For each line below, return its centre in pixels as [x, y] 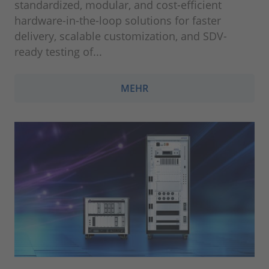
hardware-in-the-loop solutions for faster [118, 20]
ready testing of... [58, 51]
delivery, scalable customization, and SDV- [121, 36]
